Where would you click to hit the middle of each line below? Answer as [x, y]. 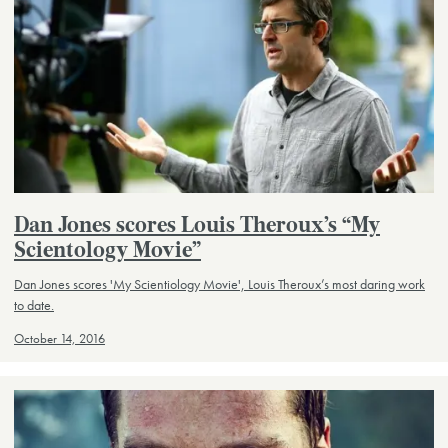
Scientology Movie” [107, 251]
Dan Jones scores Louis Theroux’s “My [197, 226]
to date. [34, 305]
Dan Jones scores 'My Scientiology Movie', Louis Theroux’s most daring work [219, 284]
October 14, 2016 [59, 339]
